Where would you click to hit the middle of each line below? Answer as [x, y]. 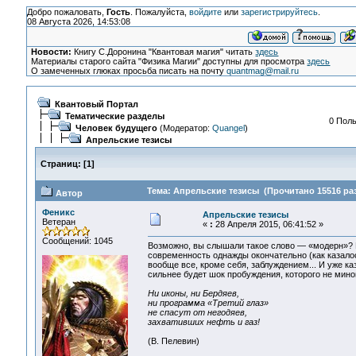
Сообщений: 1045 [77, 241]
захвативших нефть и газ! [203, 322]
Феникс [58, 212]
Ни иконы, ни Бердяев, [193, 294]
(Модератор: [184, 128]
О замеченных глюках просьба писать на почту [129, 71]
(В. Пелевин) [173, 341]
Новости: [52, 52]
